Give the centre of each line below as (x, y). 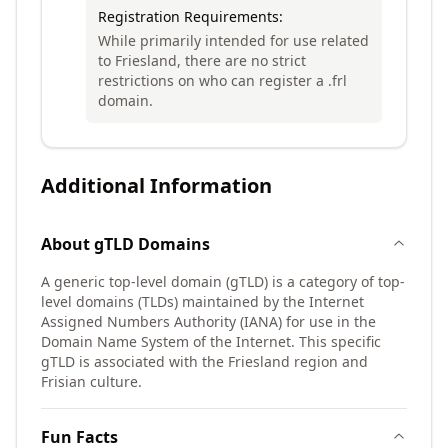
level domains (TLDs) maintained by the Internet (202, 301)
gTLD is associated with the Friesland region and (204, 361)
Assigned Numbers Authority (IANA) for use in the (208, 321)
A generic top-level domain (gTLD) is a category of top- (223, 281)
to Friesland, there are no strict (202, 60)
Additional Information (156, 185)
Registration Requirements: (190, 16)
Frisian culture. (91, 381)
